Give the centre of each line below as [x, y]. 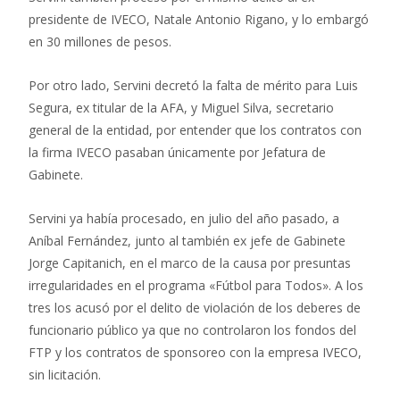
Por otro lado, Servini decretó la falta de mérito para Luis [193, 85]
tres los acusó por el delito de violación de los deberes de [195, 307]
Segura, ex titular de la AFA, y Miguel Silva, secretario [181, 107]
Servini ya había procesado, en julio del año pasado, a [184, 218]
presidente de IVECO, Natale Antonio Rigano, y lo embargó [199, 19]
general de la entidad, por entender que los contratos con [195, 129]
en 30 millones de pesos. [100, 41]
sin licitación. [65, 374]
